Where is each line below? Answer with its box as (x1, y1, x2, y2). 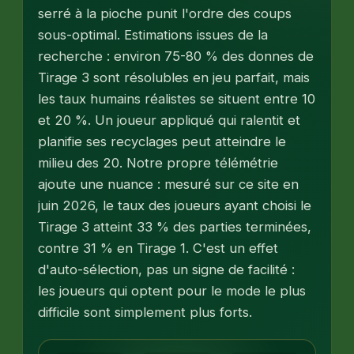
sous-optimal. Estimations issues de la (38, 27, 269, 43)
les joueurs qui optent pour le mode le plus (38, 283, 307, 299)
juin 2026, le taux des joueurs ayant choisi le (38, 198, 312, 214)
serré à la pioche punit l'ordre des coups (38, 6, 292, 22)
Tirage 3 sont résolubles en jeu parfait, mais (38, 70, 311, 86)
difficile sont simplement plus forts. (38, 304, 253, 321)
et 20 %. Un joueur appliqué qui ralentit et (38, 112, 301, 129)
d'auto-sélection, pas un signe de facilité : (38, 262, 296, 278)
